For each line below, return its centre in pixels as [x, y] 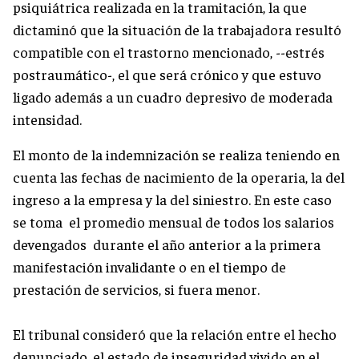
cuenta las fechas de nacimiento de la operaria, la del [179, 176]
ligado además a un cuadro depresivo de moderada [173, 96]
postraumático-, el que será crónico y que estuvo [167, 74]
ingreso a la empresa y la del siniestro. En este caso [172, 199]
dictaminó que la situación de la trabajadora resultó [177, 29]
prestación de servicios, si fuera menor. [136, 288]
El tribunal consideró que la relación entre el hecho [175, 333]
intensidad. [47, 119]
